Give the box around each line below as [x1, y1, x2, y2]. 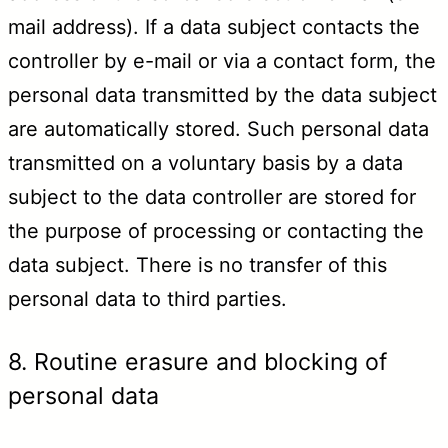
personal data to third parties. [8, 287, 287, 312]
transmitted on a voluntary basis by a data [8, 151, 403, 176]
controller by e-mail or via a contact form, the [8, 49, 436, 74]
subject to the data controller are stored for [8, 185, 416, 210]
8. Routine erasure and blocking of [8, 348, 387, 377]
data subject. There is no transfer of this [8, 253, 387, 278]
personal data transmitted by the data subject [8, 83, 437, 108]
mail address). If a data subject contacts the [8, 15, 420, 40]
